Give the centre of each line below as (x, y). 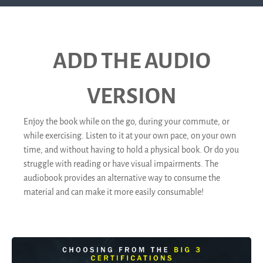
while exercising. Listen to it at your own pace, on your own (130, 136)
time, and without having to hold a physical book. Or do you (131, 150)
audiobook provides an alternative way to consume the (122, 178)
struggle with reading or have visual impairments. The (121, 164)
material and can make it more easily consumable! (114, 192)
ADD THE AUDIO (131, 61)
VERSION (131, 96)
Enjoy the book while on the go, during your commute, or (127, 122)
